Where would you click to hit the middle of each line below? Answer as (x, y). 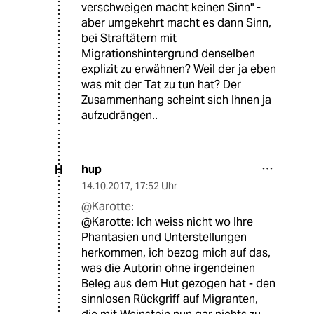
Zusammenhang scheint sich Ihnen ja (176, 100)
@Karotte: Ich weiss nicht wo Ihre (167, 222)
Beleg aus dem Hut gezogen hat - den (178, 284)
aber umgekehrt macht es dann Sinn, (176, 23)
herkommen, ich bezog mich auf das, (176, 253)
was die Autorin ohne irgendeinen (168, 268)
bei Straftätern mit (129, 39)
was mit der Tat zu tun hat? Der (161, 85)
